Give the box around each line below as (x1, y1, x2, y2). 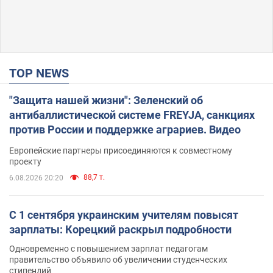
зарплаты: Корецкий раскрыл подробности (9, 222, 232, 236)
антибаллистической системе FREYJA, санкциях (9, 108, 255, 121)
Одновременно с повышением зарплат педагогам (9, 243, 208, 253)
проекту (9, 156, 41, 166)
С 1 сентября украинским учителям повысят (9, 208, 238, 221)
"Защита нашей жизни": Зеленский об (9, 93, 203, 107)
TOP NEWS (16, 65, 69, 80)
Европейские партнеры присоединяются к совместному (9, 145, 232, 155)
